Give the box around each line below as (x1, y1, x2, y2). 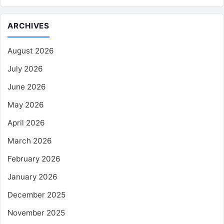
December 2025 (7, 189, 65, 199)
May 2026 (7, 99, 44, 109)
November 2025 (7, 207, 65, 217)
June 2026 (7, 81, 46, 91)
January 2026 (7, 171, 57, 181)
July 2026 (7, 63, 43, 73)
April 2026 (7, 117, 45, 127)
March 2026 (7, 135, 52, 145)
